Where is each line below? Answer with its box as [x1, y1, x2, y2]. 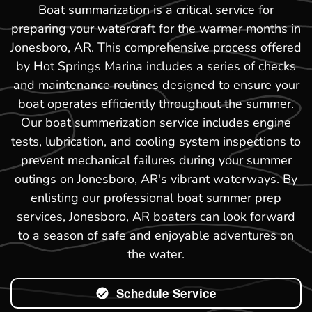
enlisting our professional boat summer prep [31, 189, 281, 206]
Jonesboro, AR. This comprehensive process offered [10, 38, 302, 56]
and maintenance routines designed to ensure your [13, 76, 299, 93]
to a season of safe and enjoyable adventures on [18, 226, 294, 244]
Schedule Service [116, 284, 217, 302]
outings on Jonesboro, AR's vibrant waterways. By [15, 170, 297, 187]
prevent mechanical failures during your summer [20, 151, 292, 169]
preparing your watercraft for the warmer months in [11, 19, 301, 37]
